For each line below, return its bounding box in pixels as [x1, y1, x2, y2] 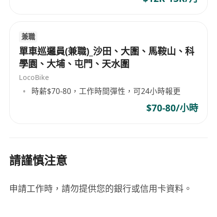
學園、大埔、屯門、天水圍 [19, 57, 130, 70]
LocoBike [19, 72, 49, 82]
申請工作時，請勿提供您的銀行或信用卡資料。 [9, 182, 193, 194]
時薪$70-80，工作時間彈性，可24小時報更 [31, 86, 181, 97]
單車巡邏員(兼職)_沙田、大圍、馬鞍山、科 [19, 45, 195, 58]
